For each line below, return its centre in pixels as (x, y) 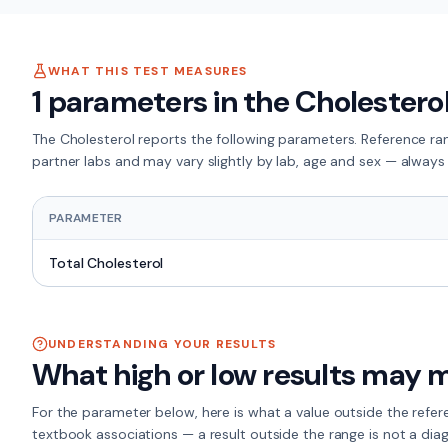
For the (57, 412)
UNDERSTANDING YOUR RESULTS (162, 344)
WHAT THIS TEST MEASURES (148, 71)
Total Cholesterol (106, 263)
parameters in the (168, 101)
